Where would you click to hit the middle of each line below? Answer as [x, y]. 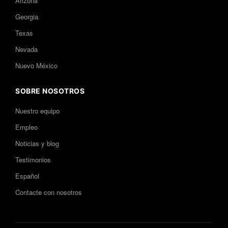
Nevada [26, 49]
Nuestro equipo [37, 111]
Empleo [26, 127]
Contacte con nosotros [49, 192]
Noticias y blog [37, 144]
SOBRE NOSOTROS [50, 91]
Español [27, 176]
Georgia [27, 17]
